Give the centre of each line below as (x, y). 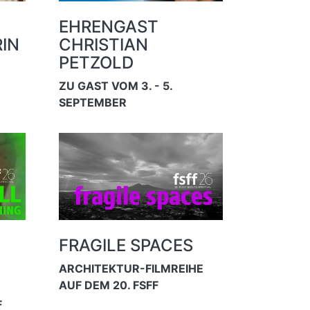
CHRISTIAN (103, 44)
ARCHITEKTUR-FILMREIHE (131, 268)
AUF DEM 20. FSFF (108, 285)
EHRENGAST (108, 26)
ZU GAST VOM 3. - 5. (115, 85)
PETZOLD (96, 62)
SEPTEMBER (92, 102)
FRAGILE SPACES (126, 245)
